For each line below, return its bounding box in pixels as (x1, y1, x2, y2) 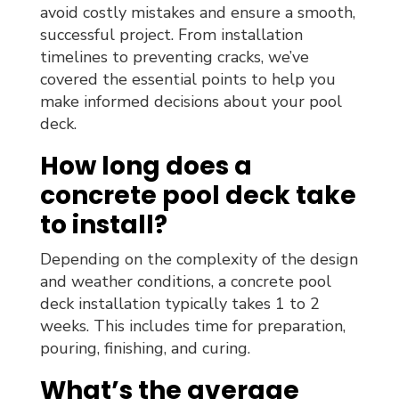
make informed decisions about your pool (39, 90, 342, 112)
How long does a (39, 148, 252, 183)
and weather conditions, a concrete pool (39, 270, 331, 292)
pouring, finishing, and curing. (39, 337, 250, 359)
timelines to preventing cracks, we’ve (39, 45, 309, 68)
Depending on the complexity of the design (39, 248, 358, 270)
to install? (39, 207, 167, 242)
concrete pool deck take (39, 177, 356, 213)
